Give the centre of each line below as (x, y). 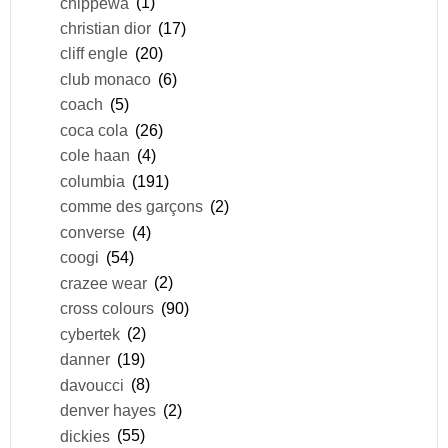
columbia (92, 180)
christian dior (105, 28)
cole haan (94, 155)
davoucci (91, 384)
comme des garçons (131, 206)
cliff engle (93, 53)
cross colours (106, 308)
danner (84, 359)
